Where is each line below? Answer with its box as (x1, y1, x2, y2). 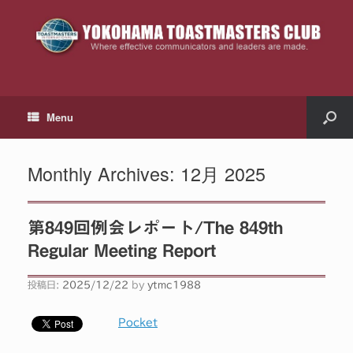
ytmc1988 (147, 280, 201, 290)
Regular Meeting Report (28, 241, 216, 259)
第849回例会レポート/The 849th (28, 218, 283, 236)
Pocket (118, 318, 158, 329)
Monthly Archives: (28, 160, 180, 188)
